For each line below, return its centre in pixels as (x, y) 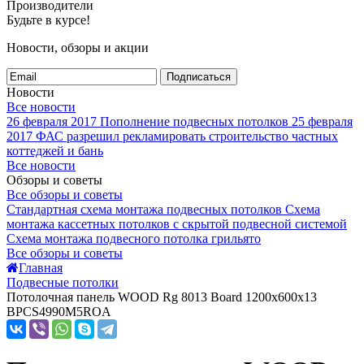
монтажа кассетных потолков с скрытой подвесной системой (177, 224)
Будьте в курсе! (48, 20)
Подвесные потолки (63, 282)
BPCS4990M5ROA (59, 312)
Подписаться (199, 77)
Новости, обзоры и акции (78, 48)
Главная (41, 268)
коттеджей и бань (55, 151)
